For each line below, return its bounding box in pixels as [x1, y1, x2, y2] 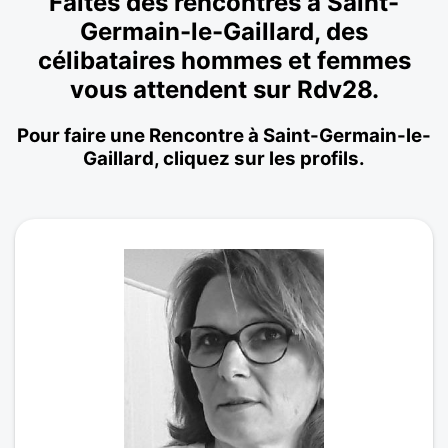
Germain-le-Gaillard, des [80, 16, 368, 46]
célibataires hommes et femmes [37, 45, 411, 75]
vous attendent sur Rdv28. [69, 74, 379, 104]
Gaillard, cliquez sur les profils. [83, 146, 365, 170]
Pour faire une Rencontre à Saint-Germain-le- [17, 123, 431, 147]
